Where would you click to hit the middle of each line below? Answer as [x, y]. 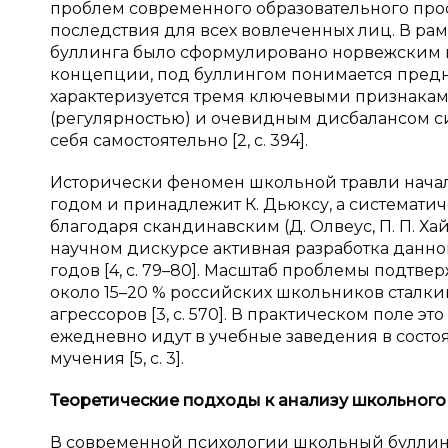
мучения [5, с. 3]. [117, 358]
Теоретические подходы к [164, 400]
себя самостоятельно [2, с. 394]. [179, 140]
